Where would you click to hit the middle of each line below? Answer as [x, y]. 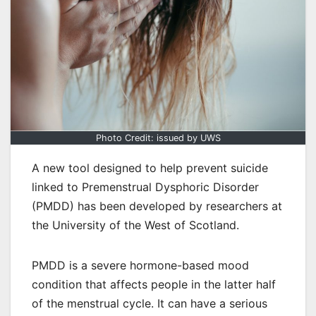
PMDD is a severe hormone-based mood [140, 266]
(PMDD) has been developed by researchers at [157, 206]
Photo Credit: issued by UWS [158, 138]
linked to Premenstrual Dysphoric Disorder [145, 187]
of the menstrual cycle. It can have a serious [150, 304]
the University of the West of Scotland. [135, 225]
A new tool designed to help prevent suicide [150, 168]
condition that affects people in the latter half [154, 285]
